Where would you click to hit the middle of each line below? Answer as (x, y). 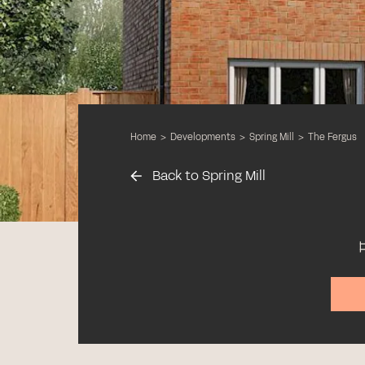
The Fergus (332, 137)
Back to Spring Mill (207, 176)
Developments (203, 137)
